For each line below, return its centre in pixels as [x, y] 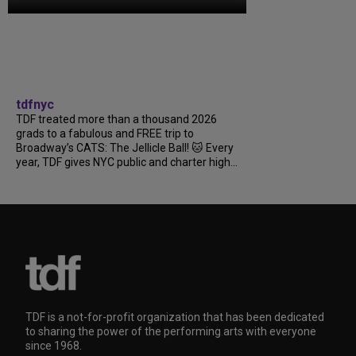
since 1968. [54, 346]
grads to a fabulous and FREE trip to [105, 133]
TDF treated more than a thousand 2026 [116, 119]
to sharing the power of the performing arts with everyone [171, 331]
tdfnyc [35, 104]
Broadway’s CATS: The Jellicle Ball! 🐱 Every [125, 148]
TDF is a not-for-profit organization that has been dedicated [175, 317]
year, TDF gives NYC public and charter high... [127, 162]
